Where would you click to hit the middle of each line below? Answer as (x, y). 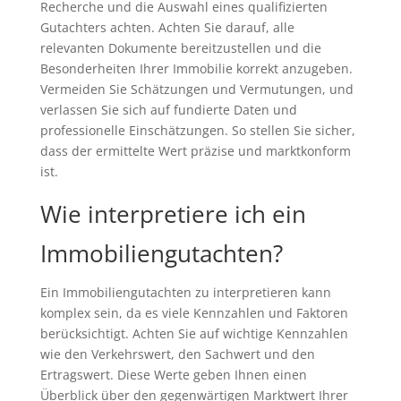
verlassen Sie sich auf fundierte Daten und (168, 109)
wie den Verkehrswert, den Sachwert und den (177, 354)
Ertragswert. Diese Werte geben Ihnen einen (173, 374)
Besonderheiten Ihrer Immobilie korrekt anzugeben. (196, 68)
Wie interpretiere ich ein (173, 213)
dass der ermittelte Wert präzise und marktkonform (195, 150)
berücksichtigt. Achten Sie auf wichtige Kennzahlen (194, 333)
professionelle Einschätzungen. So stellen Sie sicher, (197, 130)
